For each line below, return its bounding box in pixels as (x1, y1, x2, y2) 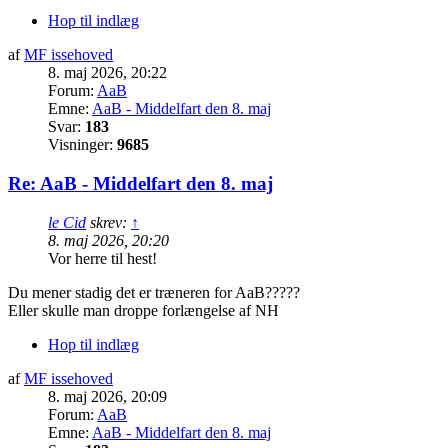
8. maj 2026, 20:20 (48, 231, 169, 249)
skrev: (86, 213, 131, 231)
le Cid (48, 213, 86, 231)
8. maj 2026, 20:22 (48, 64, 167, 82)
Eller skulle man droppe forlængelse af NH (8, 301, 279, 319)
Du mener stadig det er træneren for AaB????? (8, 283, 300, 301)
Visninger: (48, 136, 117, 154)
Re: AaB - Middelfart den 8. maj (8, 172, 273, 194)
